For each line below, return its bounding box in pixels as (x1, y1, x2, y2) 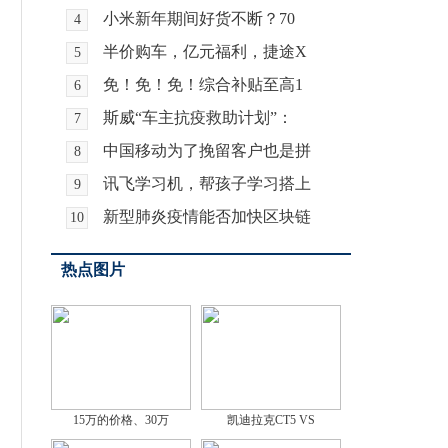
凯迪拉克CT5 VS (227, 413, 315, 427)
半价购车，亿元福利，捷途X (103, 43, 307, 60)
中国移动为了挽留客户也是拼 (103, 142, 311, 159)
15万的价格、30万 (73, 413, 169, 427)
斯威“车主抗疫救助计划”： (103, 109, 293, 126)
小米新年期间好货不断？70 (103, 10, 295, 27)
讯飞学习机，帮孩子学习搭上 (103, 175, 311, 192)
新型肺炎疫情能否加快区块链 (103, 208, 311, 225)
